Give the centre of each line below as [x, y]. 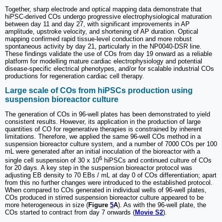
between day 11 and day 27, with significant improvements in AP [97, 24]
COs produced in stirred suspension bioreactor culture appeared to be [104, 198]
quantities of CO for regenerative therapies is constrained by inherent [104, 129]
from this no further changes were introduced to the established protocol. [109, 183]
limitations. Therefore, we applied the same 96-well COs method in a [103, 137]
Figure [99, 205]
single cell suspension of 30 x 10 [52, 161]
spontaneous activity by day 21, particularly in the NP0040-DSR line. [103, 46]
